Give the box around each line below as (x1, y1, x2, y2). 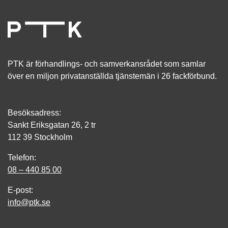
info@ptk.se (8, 198, 50, 207)
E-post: (8, 186, 33, 195)
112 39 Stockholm (8, 133, 72, 142)
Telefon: (8, 153, 36, 162)
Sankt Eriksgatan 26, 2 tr (8, 121, 96, 130)
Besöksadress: (8, 108, 61, 118)
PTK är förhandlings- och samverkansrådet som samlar (8, 60, 206, 69)
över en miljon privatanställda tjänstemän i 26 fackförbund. (8, 72, 217, 81)
